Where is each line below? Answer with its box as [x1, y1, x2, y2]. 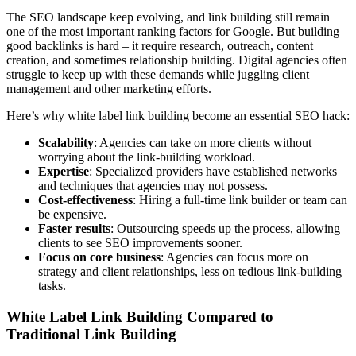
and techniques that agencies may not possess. [38, 178, 268, 192]
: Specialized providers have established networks [89, 164, 337, 178]
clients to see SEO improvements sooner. [38, 235, 242, 250]
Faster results [38, 221, 110, 235]
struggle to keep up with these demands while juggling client [6, 67, 309, 81]
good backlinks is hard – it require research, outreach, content [6, 38, 313, 52]
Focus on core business [38, 250, 161, 264]
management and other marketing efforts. [6, 81, 211, 95]
